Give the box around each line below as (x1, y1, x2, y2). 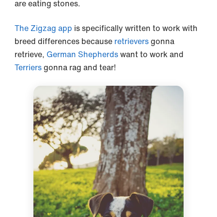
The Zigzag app (15, 22, 74, 34)
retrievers (114, 35, 149, 47)
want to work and (118, 48, 184, 60)
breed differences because (15, 35, 114, 47)
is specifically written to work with (74, 22, 198, 34)
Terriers (15, 61, 44, 73)
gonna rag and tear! (44, 61, 116, 73)
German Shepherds (45, 48, 118, 60)
